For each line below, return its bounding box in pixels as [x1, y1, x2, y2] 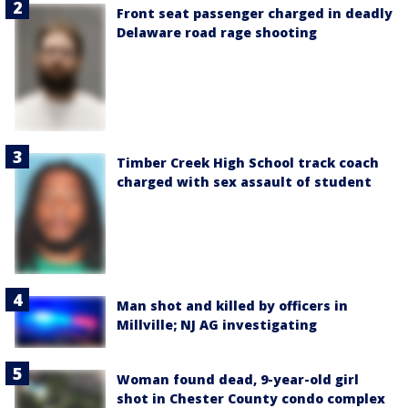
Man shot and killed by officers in [117, 297, 348, 315]
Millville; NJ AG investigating [117, 316, 317, 334]
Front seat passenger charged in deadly [117, 5, 393, 23]
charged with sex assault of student [117, 173, 372, 191]
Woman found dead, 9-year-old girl [117, 370, 359, 388]
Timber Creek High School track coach [117, 154, 379, 172]
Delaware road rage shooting [117, 24, 317, 42]
